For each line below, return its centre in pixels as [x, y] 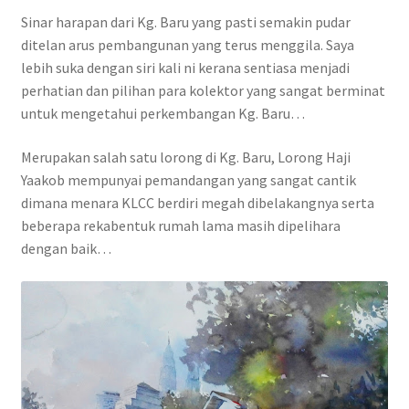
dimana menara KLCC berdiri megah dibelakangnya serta [197, 202]
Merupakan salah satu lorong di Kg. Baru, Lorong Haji [185, 157]
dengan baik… [67, 248]
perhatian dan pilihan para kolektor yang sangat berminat [203, 91]
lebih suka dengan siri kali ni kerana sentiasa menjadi [185, 68]
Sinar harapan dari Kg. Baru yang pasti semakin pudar [185, 22]
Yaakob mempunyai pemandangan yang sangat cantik [188, 179]
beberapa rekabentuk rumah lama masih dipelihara [180, 225]
